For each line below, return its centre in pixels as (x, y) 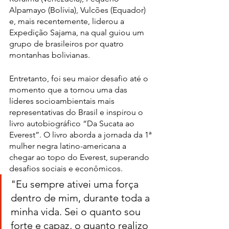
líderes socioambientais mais (63, 101)
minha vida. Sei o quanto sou (77, 212)
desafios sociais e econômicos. (66, 169)
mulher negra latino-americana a (69, 146)
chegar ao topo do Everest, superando (80, 157)
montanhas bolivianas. (50, 55)
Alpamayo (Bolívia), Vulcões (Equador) (78, 10)
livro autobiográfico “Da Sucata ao (73, 124)
